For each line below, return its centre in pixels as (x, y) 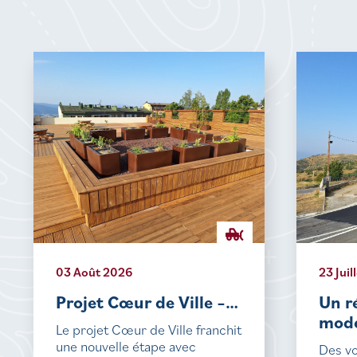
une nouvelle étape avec (126, 346)
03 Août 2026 (94, 272)
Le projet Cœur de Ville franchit (149, 330)
